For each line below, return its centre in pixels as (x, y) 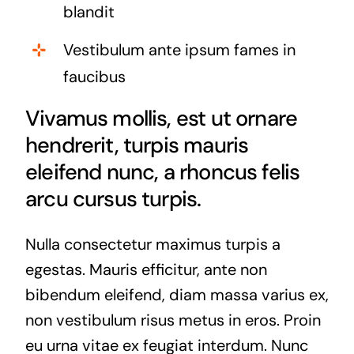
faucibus (94, 76)
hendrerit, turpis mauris (137, 145)
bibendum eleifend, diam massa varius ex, (177, 294)
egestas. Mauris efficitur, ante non (146, 269)
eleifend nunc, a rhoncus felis (162, 171)
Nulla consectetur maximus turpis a (153, 244)
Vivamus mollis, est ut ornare (161, 118)
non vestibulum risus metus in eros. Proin (173, 320)
